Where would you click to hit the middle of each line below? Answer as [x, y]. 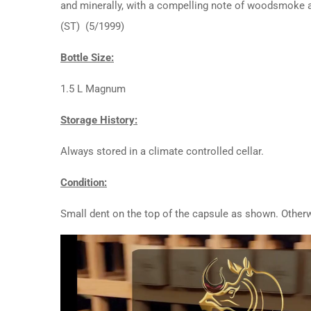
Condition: [84, 182]
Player [74, 265]
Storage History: [99, 120]
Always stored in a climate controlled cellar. [162, 151]
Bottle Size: [87, 57]
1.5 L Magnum [93, 89]
